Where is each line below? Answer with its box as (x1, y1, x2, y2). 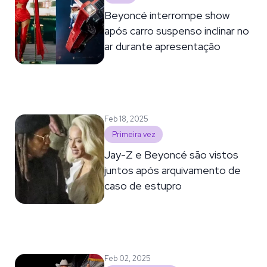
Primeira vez (111, 129, 156, 139)
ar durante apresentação (104, 39, 221, 53)
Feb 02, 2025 (104, 253, 151, 263)
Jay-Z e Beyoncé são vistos (104, 147, 239, 162)
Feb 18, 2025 (104, 113, 149, 124)
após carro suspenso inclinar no (104, 23, 250, 38)
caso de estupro (104, 178, 182, 193)
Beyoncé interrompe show (104, 8, 230, 22)
